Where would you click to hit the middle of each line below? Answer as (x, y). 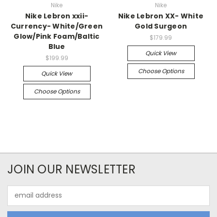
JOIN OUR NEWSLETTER (71, 169)
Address (21, 200)
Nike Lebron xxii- (57, 16)
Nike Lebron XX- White (161, 16)
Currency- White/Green (57, 26)
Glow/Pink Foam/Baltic (57, 36)
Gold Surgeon (161, 26)
